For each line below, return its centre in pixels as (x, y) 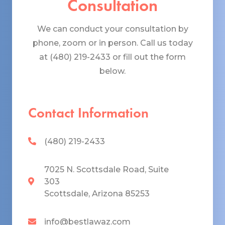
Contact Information (88, 113)
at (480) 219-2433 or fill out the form (113, 57)
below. (113, 71)
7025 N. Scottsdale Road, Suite (106, 170)
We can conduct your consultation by (113, 29)
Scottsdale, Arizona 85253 (97, 194)
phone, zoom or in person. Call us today (113, 43)
